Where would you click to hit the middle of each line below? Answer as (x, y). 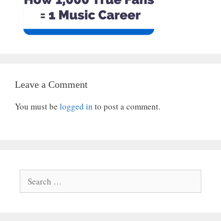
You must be (37, 106)
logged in (76, 106)
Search (31, 175)
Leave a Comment (51, 84)
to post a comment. (127, 106)
